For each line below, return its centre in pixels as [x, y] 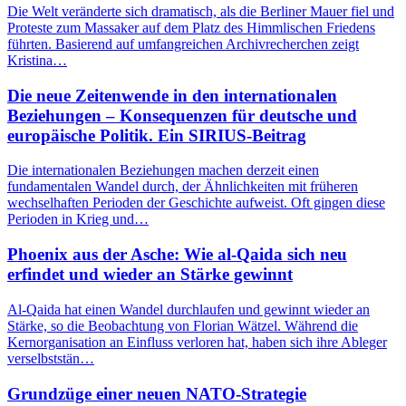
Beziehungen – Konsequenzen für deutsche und [182, 115]
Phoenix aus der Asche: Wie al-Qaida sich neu [177, 255]
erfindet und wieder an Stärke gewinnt [150, 275]
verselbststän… [51, 358]
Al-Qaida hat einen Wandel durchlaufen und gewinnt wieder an [188, 309]
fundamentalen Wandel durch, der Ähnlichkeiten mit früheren [183, 187]
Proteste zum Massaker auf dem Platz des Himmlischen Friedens [191, 28]
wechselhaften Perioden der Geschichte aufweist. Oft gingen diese [196, 203]
